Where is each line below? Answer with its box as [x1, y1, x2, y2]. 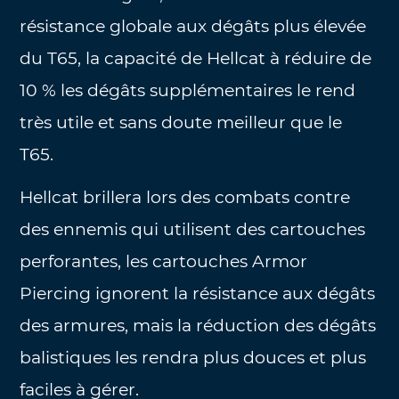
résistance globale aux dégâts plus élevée [20, 15, 367, 37]
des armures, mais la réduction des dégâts [20, 315, 377, 337]
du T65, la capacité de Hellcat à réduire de [20, 47, 372, 69]
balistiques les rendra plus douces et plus [20, 347, 367, 369]
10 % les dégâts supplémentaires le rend [20, 79, 356, 101]
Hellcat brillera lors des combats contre [20, 187, 351, 208]
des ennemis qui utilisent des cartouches [20, 219, 366, 240]
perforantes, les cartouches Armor [20, 251, 308, 273]
